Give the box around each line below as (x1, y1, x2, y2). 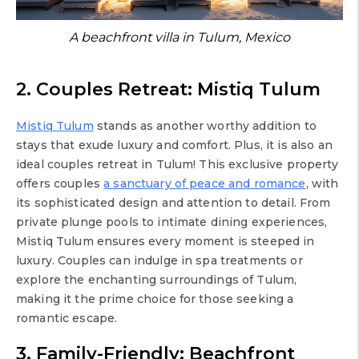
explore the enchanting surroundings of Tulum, (16, 272, 297, 287)
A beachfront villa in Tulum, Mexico (69, 29, 290, 45)
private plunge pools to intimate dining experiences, (16, 214, 328, 229)
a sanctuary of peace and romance (103, 175, 306, 191)
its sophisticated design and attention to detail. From (16, 195, 331, 210)
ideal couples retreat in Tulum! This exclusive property (16, 156, 338, 171)
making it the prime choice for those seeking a (16, 291, 294, 306)
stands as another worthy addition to (93, 118, 317, 133)
